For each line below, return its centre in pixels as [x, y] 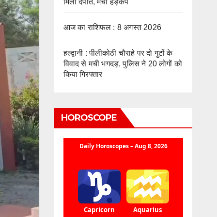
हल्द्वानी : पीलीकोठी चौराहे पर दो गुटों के [118, 53]
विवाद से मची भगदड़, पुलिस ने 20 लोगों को [123, 63]
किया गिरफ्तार [83, 74]
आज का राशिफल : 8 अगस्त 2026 [112, 27]
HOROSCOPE [89, 117]
